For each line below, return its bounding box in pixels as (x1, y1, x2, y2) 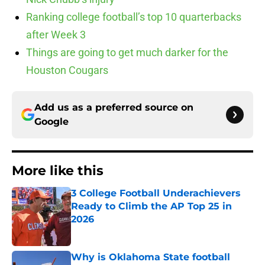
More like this (12, 163, 104, 179)
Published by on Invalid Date (70, 226, 173, 236)
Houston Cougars (26, 64, 108, 77)
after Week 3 (26, 28, 86, 41)
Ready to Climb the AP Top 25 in (71, 201, 232, 212)
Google (34, 116, 69, 128)
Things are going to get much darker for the (26, 46, 228, 59)
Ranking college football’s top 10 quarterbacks (26, 11, 241, 24)
